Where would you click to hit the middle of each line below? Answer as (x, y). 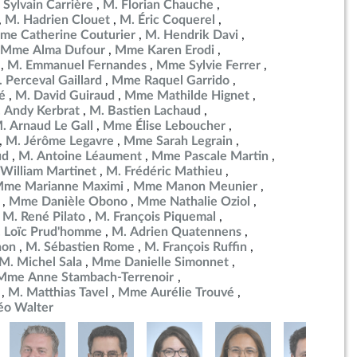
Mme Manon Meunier (195, 186)
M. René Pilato (44, 217)
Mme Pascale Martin (210, 156)
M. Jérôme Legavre (60, 141)
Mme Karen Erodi (165, 50)
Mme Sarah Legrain (178, 141)
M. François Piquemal (155, 217)
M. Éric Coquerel (167, 20)
